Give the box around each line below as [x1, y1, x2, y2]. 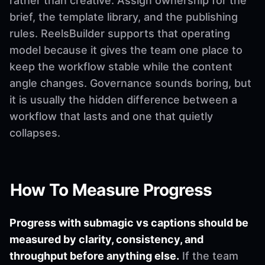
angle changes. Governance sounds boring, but [9, 76, 251, 89]
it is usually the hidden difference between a [9, 93, 237, 106]
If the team [179, 249, 238, 262]
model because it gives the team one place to [9, 43, 243, 56]
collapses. [9, 126, 60, 139]
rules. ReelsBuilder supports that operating [9, 27, 230, 40]
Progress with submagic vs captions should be [9, 216, 248, 229]
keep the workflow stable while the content [9, 60, 232, 73]
